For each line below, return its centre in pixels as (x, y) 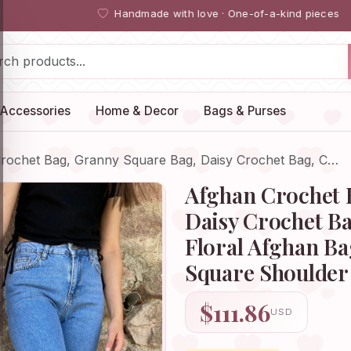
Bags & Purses (245, 111)
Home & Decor (137, 111)
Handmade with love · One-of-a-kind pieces (225, 14)
